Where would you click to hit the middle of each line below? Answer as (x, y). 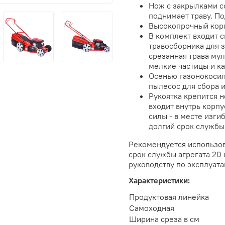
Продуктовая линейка (169, 197)
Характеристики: (159, 181)
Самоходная (152, 208)
